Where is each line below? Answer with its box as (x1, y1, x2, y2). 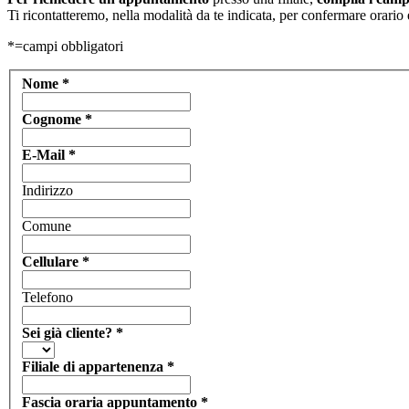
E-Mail (22, 147, 68, 163)
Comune (22, 218, 71, 235)
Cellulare (22, 254, 82, 270)
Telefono (22, 289, 73, 306)
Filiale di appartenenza (22, 359, 167, 375)
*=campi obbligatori (7, 37, 123, 54)
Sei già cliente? (22, 325, 116, 341)
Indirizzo (22, 183, 73, 199)
